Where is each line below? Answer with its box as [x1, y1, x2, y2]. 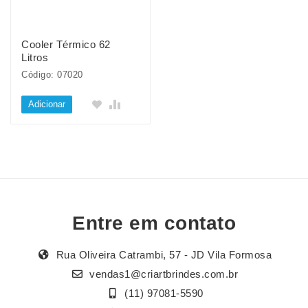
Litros [21, 52, 48, 63]
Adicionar [28, 99, 65, 109]
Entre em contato [72, 212, 236, 234]
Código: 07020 [21, 69, 83, 80]
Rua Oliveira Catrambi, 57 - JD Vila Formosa [53, 249, 272, 261]
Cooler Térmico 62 [21, 38, 111, 50]
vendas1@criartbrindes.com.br [89, 268, 239, 280]
